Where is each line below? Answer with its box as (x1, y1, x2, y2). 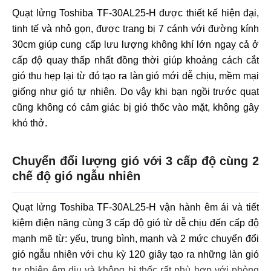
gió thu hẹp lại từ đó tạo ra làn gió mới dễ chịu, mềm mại (12, 70, 259, 82)
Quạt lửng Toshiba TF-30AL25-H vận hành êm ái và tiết (12, 201, 259, 212)
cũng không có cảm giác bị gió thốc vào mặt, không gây (12, 102, 259, 113)
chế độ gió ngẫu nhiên (12, 169, 140, 183)
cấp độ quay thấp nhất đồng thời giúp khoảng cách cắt (12, 54, 259, 66)
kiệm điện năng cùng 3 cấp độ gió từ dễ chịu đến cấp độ (12, 217, 259, 228)
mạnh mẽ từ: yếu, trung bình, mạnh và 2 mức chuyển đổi (12, 232, 259, 244)
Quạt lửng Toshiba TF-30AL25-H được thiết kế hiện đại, (12, 7, 259, 19)
